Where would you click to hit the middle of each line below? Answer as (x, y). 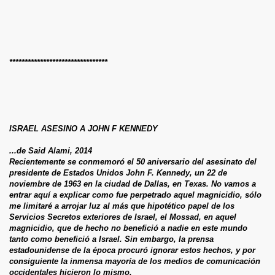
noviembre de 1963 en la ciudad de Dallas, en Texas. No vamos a (133, 184)
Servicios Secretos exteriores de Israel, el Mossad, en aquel (123, 217)
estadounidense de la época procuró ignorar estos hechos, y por (132, 250)
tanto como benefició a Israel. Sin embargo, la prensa (111, 239)
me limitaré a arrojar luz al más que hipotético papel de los (122, 206)
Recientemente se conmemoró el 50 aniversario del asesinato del (133, 161)
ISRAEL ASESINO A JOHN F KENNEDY (83, 128)
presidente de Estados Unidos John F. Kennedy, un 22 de (118, 172)
